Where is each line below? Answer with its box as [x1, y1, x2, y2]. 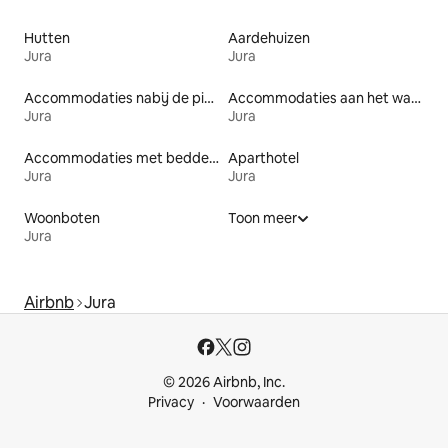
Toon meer [228, 208, 297, 227]
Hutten [24, 28, 70, 47]
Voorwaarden [213, 393, 300, 411]
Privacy [148, 393, 194, 411]
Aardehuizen [228, 28, 310, 47]
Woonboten [24, 208, 100, 227]
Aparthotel [228, 148, 299, 167]
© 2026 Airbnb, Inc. [163, 373, 285, 391]
